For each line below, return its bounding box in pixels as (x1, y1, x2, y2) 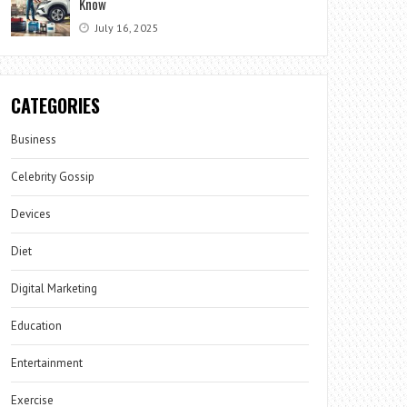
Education (11, 317, 63, 333)
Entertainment (11, 354, 84, 371)
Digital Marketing (11, 280, 101, 296)
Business (11, 131, 57, 147)
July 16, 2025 (93, 20, 160, 35)
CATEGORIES (11, 91, 101, 119)
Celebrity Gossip (11, 168, 95, 184)
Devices (11, 205, 52, 222)
